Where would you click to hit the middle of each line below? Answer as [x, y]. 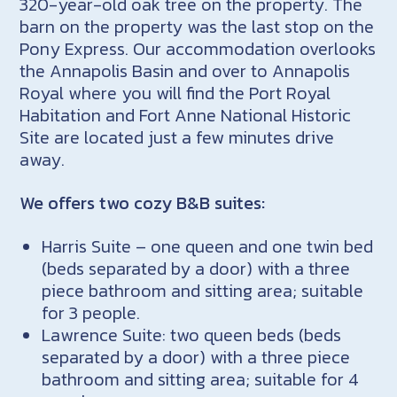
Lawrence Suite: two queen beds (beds [192, 335]
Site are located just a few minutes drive [177, 137]
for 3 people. [91, 312]
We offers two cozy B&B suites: [143, 202]
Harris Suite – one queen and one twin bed [208, 246]
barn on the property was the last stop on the [197, 26]
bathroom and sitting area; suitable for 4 [201, 379]
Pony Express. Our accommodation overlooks [198, 48]
